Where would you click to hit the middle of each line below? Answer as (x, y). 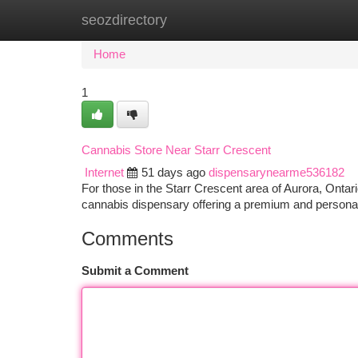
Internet (104, 173)
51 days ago (173, 173)
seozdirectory (124, 20)
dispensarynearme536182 (276, 173)
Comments (127, 239)
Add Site (298, 20)
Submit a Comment (135, 271)
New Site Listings (207, 20)
